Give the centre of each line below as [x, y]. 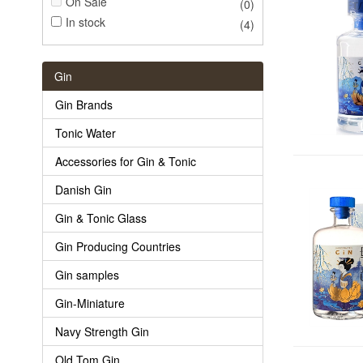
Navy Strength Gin [102, 331]
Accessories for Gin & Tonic [126, 161]
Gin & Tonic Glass [101, 218]
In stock [85, 21]
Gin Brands [84, 104]
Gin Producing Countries [118, 246]
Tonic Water [85, 132]
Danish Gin [83, 189]
